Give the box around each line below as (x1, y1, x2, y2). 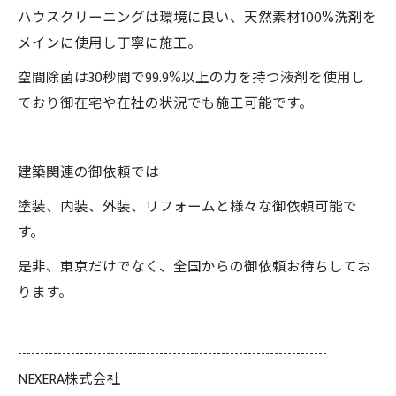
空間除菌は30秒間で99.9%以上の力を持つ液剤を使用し (18, 66, 365, 90)
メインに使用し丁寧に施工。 (18, 32, 202, 56)
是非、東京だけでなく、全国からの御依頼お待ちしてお (18, 255, 371, 279)
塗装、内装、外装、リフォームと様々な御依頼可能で (18, 195, 357, 219)
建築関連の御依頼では (18, 161, 159, 185)
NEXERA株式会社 (18, 368, 121, 392)
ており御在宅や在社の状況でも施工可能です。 (18, 92, 313, 116)
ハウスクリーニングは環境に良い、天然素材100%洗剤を (18, 6, 377, 30)
